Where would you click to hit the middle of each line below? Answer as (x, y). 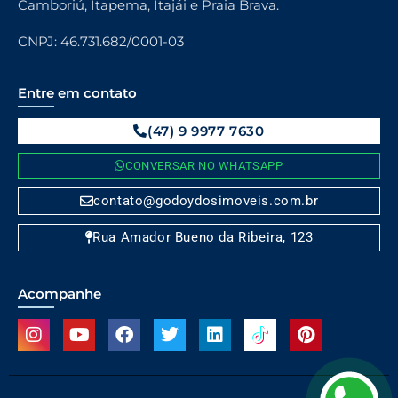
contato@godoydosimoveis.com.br (206, 200)
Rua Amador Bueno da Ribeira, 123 (203, 237)
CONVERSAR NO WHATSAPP (204, 165)
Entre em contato (77, 92)
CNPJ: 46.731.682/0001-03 (101, 41)
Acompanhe (60, 293)
